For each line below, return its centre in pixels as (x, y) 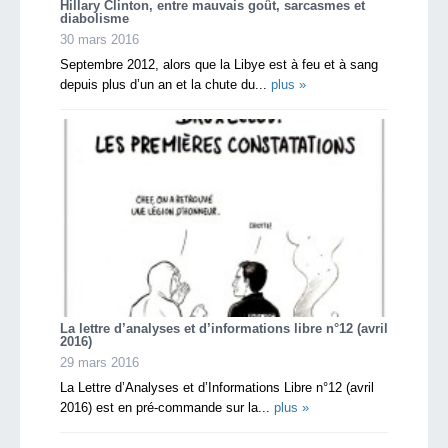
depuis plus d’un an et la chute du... (165, 84)
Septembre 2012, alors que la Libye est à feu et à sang (219, 64)
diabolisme (94, 18)
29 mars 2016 (99, 362)
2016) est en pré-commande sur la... (167, 407)
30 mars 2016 (99, 39)
